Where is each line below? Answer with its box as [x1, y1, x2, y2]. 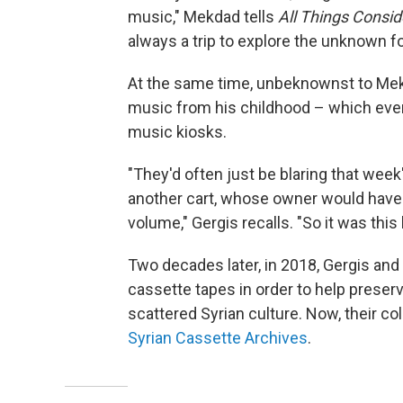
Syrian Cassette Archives [128, 327, 308, 347]
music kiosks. [128, 121, 227, 141]
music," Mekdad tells [128, 6, 278, 26]
